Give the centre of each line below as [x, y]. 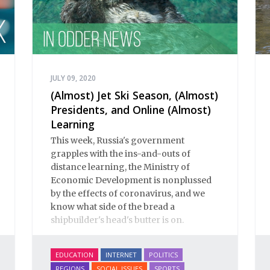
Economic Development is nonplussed [131, 180]
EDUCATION [74, 255]
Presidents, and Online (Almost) [131, 110]
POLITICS [163, 255]
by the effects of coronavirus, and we [128, 193]
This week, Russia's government [118, 140]
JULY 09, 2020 [73, 78]
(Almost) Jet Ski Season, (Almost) [134, 96]
